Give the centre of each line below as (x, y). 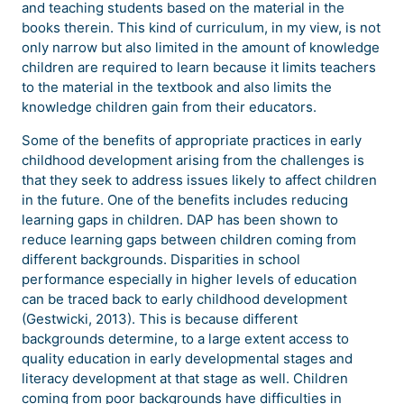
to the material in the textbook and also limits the (177, 87)
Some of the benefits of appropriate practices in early (192, 141)
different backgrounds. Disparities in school (161, 260)
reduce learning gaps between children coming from (189, 240)
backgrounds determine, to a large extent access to (185, 339)
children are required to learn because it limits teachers (199, 68)
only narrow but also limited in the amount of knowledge (201, 48)
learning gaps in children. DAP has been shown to (180, 220)
